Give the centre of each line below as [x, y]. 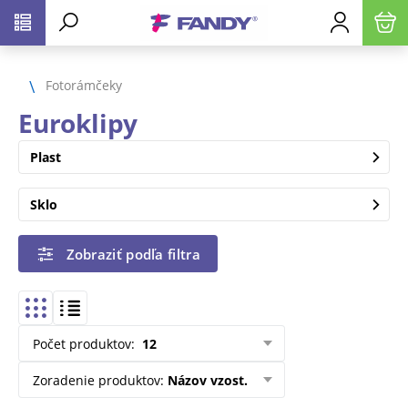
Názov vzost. [208, 380]
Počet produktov [82, 343]
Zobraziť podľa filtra [133, 254]
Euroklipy [78, 123]
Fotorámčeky [84, 85]
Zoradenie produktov [97, 380]
